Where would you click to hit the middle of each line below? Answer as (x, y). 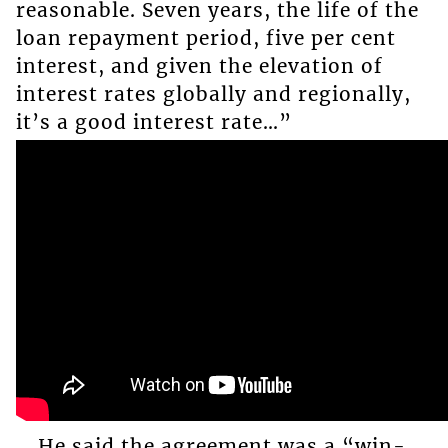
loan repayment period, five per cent (205, 37)
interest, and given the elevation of (199, 65)
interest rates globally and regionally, (213, 93)
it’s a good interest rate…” (153, 121)
